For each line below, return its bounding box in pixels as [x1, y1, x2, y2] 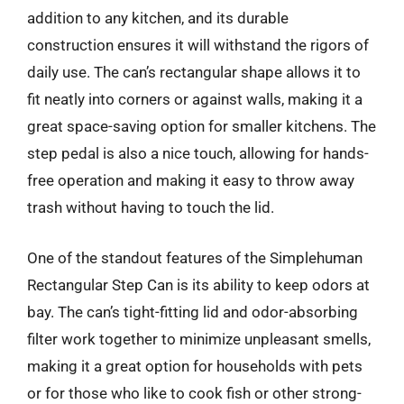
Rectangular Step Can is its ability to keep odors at [27, 275, 370, 294]
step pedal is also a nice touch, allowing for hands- [27, 144, 369, 162]
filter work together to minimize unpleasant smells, [27, 329, 371, 348]
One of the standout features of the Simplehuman [27, 248, 363, 267]
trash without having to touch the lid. [27, 198, 274, 216]
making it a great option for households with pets [27, 356, 363, 375]
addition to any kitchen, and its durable [27, 9, 289, 27]
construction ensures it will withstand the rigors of [27, 36, 369, 54]
